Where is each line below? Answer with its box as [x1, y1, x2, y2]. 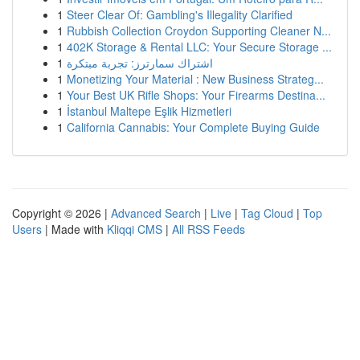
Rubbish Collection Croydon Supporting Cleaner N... [67, 22, 331, 39]
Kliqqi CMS [107, 221, 162, 237]
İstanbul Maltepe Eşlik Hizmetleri [67, 103, 231, 119]
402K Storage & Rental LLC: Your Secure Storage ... [67, 39, 332, 55]
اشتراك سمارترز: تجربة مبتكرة [67, 55, 213, 71]
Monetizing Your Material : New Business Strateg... [67, 71, 324, 87]
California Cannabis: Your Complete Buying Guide [67, 119, 320, 135]
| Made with [42, 221, 107, 237]
